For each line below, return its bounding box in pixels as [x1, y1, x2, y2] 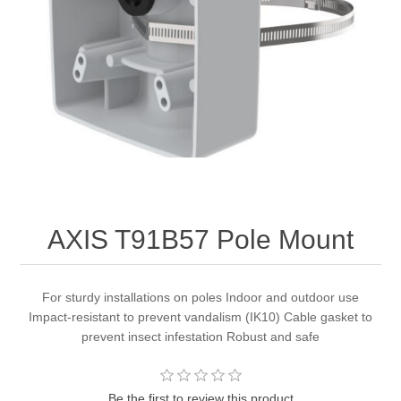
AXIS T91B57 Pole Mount [47, 225, 354, 255]
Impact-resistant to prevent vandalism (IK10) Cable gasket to [29, 310, 372, 325]
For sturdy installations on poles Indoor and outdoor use [42, 290, 359, 305]
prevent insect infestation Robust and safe [81, 329, 320, 345]
